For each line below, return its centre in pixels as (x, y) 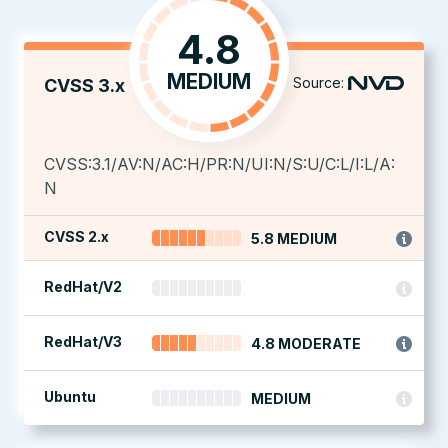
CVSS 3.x (84, 85)
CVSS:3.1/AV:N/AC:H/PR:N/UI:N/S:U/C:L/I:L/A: (219, 164)
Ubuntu (70, 396)
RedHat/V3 (83, 341)
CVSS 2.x (76, 236)
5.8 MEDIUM (294, 238)
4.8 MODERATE (306, 343)
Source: (318, 82)
